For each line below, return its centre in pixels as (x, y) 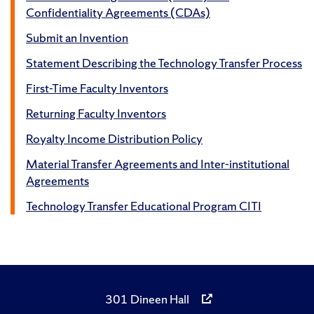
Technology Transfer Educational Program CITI (144, 205)
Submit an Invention (77, 37)
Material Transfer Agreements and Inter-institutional (158, 163)
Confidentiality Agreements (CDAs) (118, 12)
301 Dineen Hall (147, 299)
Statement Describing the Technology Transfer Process (164, 62)
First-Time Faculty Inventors (97, 88)
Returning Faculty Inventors (96, 113)
